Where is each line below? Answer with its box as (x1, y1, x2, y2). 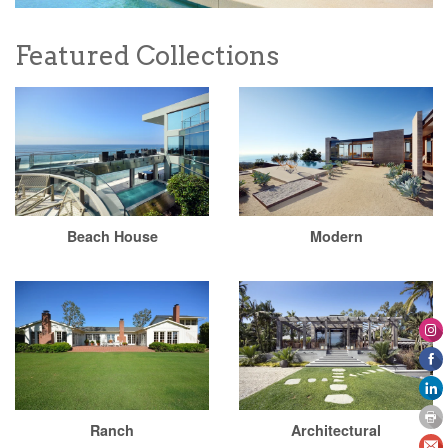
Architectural (291, 420, 381, 441)
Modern (309, 226, 363, 247)
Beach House (66, 226, 158, 247)
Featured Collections (15, 40, 279, 72)
